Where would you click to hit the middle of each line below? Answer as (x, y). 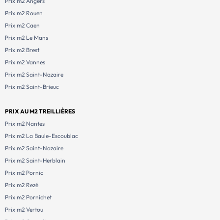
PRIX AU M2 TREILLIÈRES (40, 111)
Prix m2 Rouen (24, 13)
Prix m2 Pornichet (28, 197)
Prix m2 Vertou (24, 209)
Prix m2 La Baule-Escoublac (41, 136)
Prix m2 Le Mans (27, 37)
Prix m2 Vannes (25, 62)
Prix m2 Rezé (22, 185)
